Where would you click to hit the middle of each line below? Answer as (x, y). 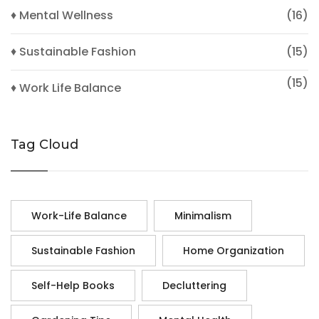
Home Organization (234, 251)
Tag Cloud (45, 145)
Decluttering (194, 286)
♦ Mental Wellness (62, 16)
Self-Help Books (73, 286)
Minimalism (203, 216)
